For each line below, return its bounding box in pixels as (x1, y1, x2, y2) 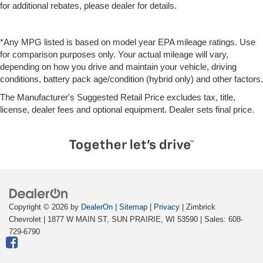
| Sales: (198, 215, 228, 224)
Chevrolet (9, 215, 41, 224)
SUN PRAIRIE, (109, 215, 163, 224)
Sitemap (119, 203, 147, 212)
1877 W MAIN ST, (45, 215, 109, 224)
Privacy (154, 203, 180, 212)
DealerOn (81, 203, 113, 212)
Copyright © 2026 (9, 203, 70, 212)
